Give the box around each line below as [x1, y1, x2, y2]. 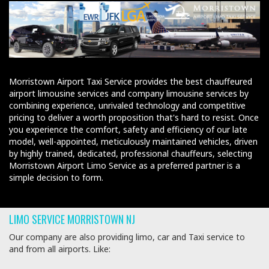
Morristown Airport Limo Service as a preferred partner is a [9, 159, 240, 171]
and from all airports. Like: [9, 243, 110, 255]
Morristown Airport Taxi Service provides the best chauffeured [9, 75, 252, 87]
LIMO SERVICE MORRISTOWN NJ [9, 211, 135, 227]
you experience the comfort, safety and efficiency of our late [9, 123, 247, 135]
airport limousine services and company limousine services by [9, 87, 249, 99]
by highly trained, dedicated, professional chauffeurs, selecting [9, 147, 252, 159]
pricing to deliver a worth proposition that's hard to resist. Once [9, 111, 259, 123]
